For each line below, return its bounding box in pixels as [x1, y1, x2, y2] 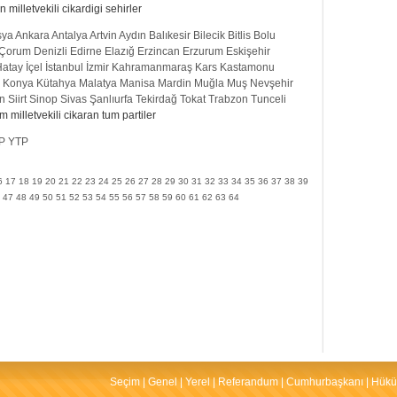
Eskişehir [226, 44, 270, 58]
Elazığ [105, 44, 135, 58]
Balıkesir [149, 28, 191, 42]
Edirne [70, 44, 102, 58]
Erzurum [183, 44, 223, 58]
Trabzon [208, 92, 248, 105]
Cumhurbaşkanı [286, 376, 363, 388]
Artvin [90, 28, 117, 42]
